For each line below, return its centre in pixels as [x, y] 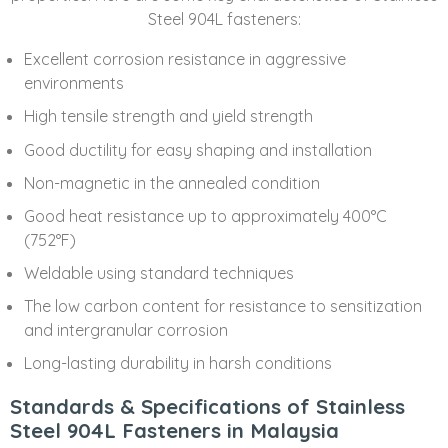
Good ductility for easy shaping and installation [198, 149]
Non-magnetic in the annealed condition [172, 182]
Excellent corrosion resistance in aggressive [185, 59]
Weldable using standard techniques [159, 272]
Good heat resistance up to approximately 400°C [206, 215]
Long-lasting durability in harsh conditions [178, 362]
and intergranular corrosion [126, 329]
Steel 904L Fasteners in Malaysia [174, 430]
